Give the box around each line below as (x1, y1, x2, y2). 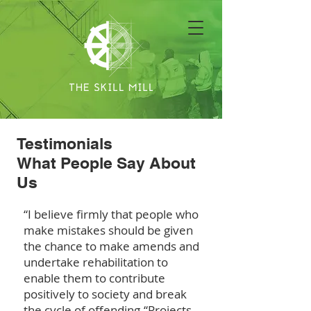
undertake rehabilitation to (24, 254, 168, 270)
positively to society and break (24, 286, 187, 302)
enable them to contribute (24, 270, 165, 286)
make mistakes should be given (24, 222, 193, 238)
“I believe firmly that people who (24, 206, 199, 222)
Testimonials (17, 134, 112, 153)
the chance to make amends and (24, 238, 199, 254)
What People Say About (17, 153, 196, 172)
